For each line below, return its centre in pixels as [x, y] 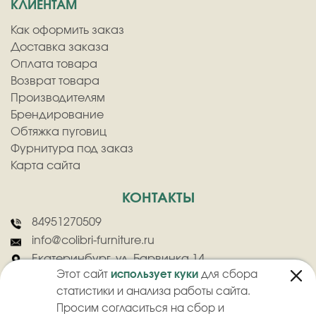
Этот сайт [84, 275]
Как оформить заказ [67, 30]
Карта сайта [45, 165]
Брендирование [57, 115]
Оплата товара [54, 64]
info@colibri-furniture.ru [93, 240]
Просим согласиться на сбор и [140, 309]
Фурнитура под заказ [72, 148]
